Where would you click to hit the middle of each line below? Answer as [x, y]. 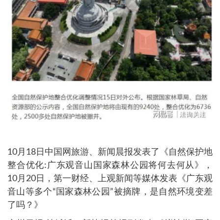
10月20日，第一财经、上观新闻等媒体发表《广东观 [110, 179]
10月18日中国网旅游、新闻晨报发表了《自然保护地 [110, 152]
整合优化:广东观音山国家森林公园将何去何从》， [110, 165]
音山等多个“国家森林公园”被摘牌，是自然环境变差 [110, 192]
